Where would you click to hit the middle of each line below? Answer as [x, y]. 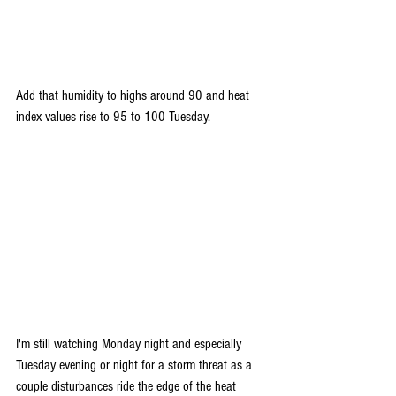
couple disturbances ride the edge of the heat [128, 386]
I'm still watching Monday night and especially [130, 343]
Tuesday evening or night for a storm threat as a [136, 365]
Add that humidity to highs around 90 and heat [134, 95]
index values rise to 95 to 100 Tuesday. [113, 116]
